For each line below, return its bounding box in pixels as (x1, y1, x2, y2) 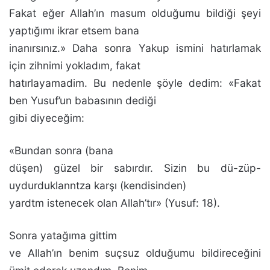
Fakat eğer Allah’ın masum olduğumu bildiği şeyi (9, 7, 261, 19)
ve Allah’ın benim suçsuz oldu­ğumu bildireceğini (9, 246, 261, 259)
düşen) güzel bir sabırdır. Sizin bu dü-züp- (9, 162, 261, 174)
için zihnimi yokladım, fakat (9, 59, 140, 72)
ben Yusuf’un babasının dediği (9, 94, 156, 107)
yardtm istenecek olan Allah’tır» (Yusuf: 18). (9, 196, 220, 209)
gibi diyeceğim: (9, 111, 84, 124)
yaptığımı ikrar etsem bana (9, 24, 139, 37)
